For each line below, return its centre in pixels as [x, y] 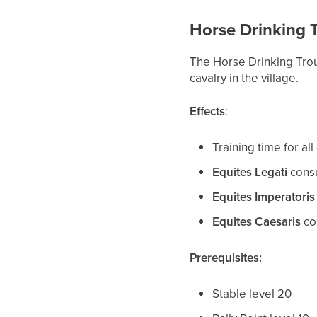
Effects [208, 111]
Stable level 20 [252, 294]
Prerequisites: [226, 258]
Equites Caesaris [257, 221]
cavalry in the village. [244, 78]
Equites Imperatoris [264, 197]
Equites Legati [250, 172]
